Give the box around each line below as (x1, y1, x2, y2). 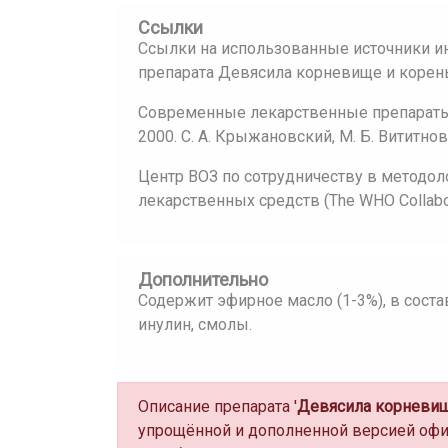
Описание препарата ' (138, 397, 297, 416)
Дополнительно (138, 269, 268, 290)
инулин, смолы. (138, 315, 252, 334)
